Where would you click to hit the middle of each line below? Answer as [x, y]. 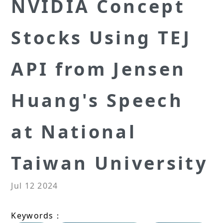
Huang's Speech [97, 101]
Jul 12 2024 [35, 186]
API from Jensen [99, 69]
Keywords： [37, 216]
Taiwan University [109, 163]
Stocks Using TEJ [101, 38]
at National [74, 132]
